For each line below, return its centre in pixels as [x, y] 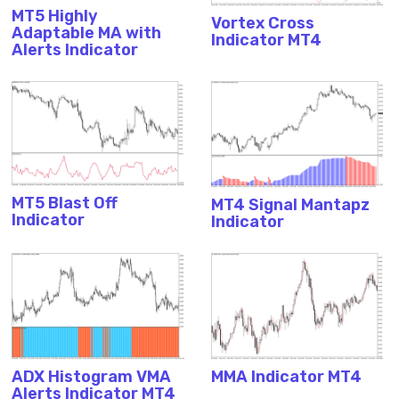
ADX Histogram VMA [92, 376]
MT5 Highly [55, 16]
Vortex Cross [262, 24]
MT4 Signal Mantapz [290, 204]
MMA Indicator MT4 [286, 376]
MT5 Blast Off [65, 204]
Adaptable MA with [87, 33]
